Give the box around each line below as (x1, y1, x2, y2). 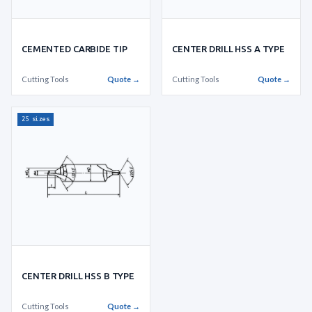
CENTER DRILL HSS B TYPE (22, 270, 134, 281)
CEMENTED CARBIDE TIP (22, 43, 127, 54)
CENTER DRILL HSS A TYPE (172, 43, 285, 54)
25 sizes (22, 115, 49, 123)
